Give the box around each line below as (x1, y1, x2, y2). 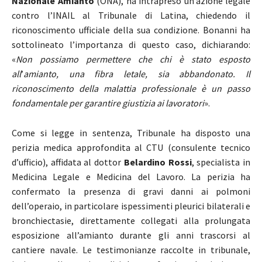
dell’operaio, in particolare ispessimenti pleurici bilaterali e (12, 200, 250, 212)
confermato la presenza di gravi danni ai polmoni (12, 185, 250, 198)
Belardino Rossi (123, 156, 192, 168)
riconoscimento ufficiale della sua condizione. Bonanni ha (12, 24, 250, 36)
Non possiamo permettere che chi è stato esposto (16, 53, 250, 65)
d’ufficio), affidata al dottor (12, 156, 124, 168)
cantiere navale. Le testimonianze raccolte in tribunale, (12, 244, 250, 256)
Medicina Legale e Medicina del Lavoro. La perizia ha (12, 171, 250, 183)
